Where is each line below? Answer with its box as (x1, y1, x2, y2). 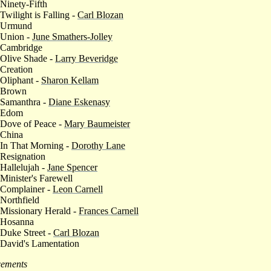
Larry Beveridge (55, 53, 118, 64)
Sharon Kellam (41, 74, 99, 85)
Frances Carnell (79, 205, 139, 216)
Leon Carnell (53, 183, 103, 194)
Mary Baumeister (64, 118, 130, 129)
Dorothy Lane (71, 140, 125, 151)
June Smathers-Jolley (32, 31, 113, 42)
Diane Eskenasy (48, 96, 110, 107)
